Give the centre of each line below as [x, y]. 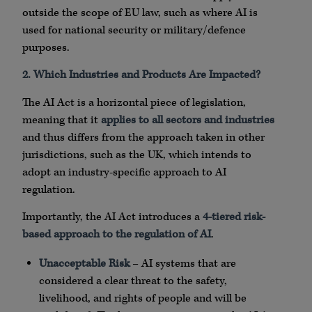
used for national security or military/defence [134, 30]
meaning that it [62, 120]
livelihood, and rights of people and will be [142, 299]
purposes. [46, 47]
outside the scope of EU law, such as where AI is [140, 13]
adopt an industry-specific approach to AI [124, 172]
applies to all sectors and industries [188, 120]
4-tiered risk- [234, 217]
